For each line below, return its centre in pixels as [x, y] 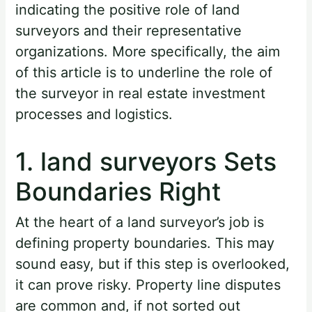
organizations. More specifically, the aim [148, 51]
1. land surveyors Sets [146, 161]
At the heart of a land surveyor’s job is [140, 223]
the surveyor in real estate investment [141, 93]
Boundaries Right [118, 191]
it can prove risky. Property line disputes [148, 285]
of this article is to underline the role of [144, 72]
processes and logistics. [94, 114]
